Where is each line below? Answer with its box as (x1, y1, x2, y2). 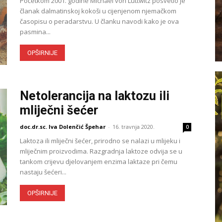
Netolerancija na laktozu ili (20, 89, 169, 103)
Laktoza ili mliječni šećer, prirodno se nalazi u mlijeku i (20, 136, 180, 145)
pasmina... (20, 27, 51, 36)
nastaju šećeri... (20, 167, 66, 176)
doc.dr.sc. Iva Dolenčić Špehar (20, 123, 106, 130)
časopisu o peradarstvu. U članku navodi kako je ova (20, 17, 179, 26)
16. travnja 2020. (112, 123, 155, 130)
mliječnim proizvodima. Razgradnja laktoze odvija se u (20, 147, 182, 156)
